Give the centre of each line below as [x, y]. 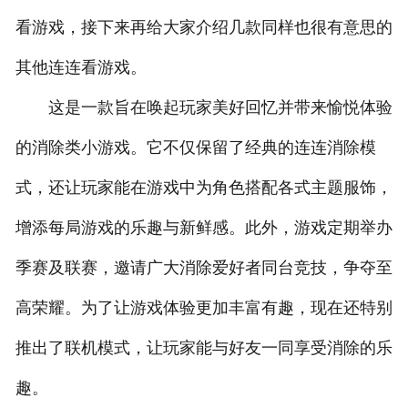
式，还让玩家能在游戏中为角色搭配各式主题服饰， [204, 188]
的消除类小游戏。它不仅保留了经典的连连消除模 [195, 148]
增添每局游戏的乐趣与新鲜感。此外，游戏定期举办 [204, 228]
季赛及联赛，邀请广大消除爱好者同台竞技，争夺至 [204, 268]
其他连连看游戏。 [81, 68]
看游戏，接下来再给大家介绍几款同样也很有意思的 [204, 28]
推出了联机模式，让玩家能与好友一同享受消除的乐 [204, 348]
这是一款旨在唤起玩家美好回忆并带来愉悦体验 [204, 108]
